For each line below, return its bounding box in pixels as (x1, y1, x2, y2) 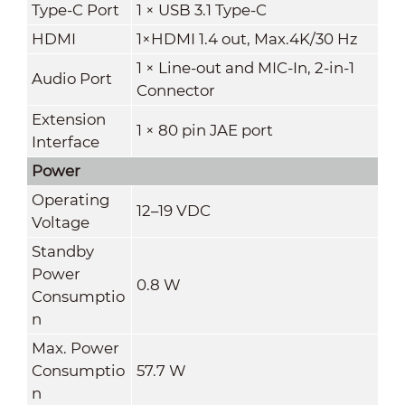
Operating (31, 190, 109, 209)
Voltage (31, 212, 89, 231)
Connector (136, 80, 215, 99)
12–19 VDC (136, 201, 211, 220)
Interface (31, 132, 99, 151)
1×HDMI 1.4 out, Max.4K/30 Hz (136, 29, 358, 48)
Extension (31, 109, 106, 128)
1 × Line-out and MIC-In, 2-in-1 (136, 58, 354, 77)
